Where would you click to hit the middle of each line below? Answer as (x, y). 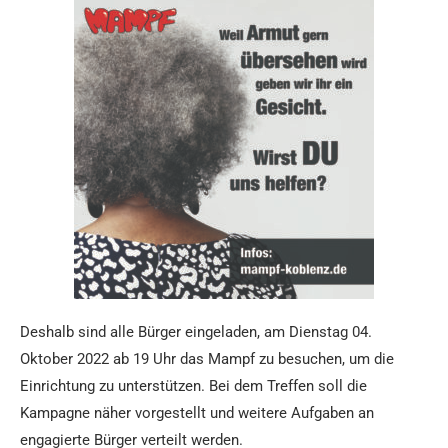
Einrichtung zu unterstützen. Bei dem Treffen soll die (193, 386)
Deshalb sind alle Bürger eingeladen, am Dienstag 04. (196, 332)
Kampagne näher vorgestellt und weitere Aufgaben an (197, 413)
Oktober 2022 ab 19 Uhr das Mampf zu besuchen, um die (207, 359)
